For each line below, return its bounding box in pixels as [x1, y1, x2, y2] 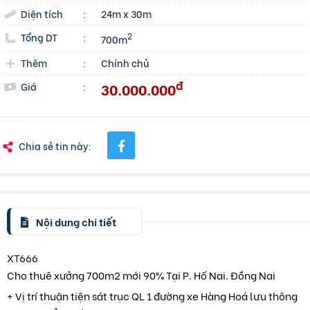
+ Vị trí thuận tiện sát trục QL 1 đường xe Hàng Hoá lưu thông [7, 287, 298, 303]
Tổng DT [21, 30, 57, 44]
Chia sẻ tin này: [19, 138, 91, 153]
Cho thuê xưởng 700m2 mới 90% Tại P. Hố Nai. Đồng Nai [7, 266, 275, 282]
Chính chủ [101, 55, 149, 70]
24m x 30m [101, 6, 152, 21]
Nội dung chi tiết [34, 214, 116, 230]
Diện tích [21, 6, 63, 21]
